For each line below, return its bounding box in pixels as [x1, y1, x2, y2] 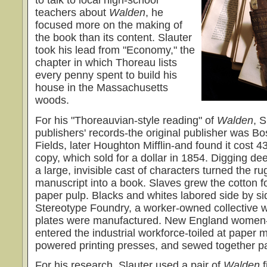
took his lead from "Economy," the [35, 44, 195, 57]
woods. [35, 94, 69, 107]
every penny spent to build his [35, 69, 177, 82]
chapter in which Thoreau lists [35, 57, 177, 69]
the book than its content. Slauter [35, 32, 192, 44]
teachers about [35, 7, 109, 19]
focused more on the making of [35, 19, 182, 32]
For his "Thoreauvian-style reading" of [35, 114, 217, 126]
